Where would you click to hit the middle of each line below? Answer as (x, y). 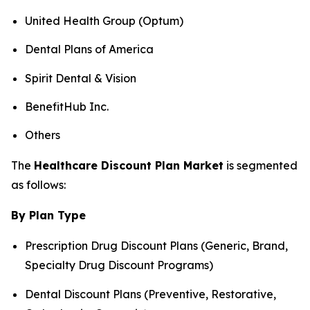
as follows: (38, 185)
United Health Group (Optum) (104, 20)
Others (43, 135)
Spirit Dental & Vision (81, 78)
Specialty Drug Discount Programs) (119, 265)
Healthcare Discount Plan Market (129, 166)
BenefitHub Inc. (67, 106)
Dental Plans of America (89, 49)
